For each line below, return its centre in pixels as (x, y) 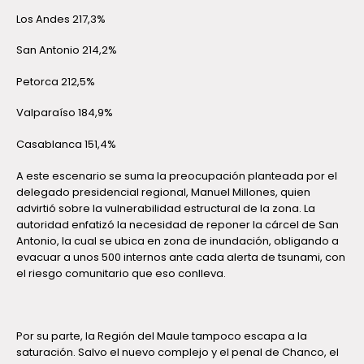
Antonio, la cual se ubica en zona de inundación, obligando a (178, 240)
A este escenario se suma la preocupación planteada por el (177, 175)
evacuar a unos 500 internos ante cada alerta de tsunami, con (181, 257)
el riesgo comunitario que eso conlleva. (121, 273)
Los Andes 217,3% (61, 19)
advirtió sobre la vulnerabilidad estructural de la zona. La (166, 208)
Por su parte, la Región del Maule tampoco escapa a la (162, 336)
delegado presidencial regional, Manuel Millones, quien (163, 192)
